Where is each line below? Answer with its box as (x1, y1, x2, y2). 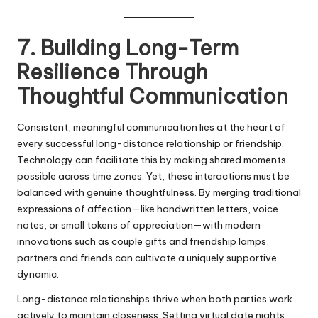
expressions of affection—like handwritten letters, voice (17, 202, 278, 215)
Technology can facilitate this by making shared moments (17, 153, 286, 166)
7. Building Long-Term (17, 35, 238, 62)
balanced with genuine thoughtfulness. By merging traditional (17, 185, 301, 199)
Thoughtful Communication (17, 83, 288, 110)
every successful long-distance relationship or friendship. (17, 136, 284, 150)
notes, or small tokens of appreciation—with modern (17, 218, 261, 231)
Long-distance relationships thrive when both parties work (17, 292, 292, 305)
